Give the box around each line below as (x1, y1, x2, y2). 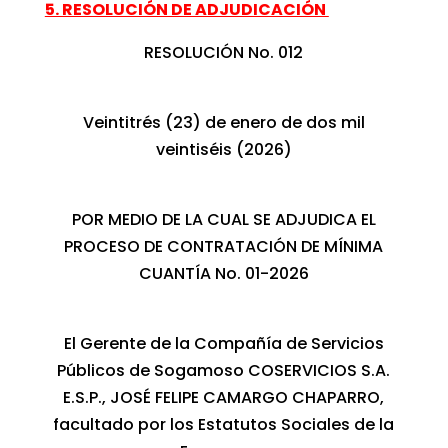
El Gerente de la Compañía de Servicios (63, 331, 384, 355)
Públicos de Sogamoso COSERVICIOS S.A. (57, 358, 391, 382)
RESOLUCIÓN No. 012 (144, 40, 304, 64)
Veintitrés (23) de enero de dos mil (82, 110, 365, 134)
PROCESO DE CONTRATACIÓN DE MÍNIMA (64, 234, 384, 258)
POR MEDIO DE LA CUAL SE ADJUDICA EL (71, 207, 376, 231)
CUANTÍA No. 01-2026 (138, 261, 309, 285)
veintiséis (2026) (155, 137, 292, 161)
